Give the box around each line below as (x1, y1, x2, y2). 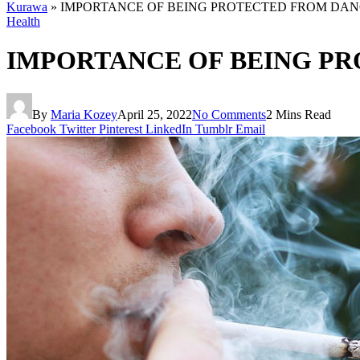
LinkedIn (145, 121, 192, 136)
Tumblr (195, 121, 232, 136)
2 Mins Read (266, 107, 331, 121)
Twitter (59, 121, 96, 136)
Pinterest (99, 121, 142, 136)
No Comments (192, 107, 266, 121)
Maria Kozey (51, 107, 117, 121)
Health (6, 14, 40, 28)
